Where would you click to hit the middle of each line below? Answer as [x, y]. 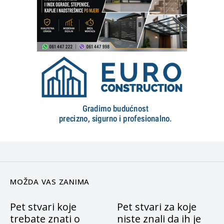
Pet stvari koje [43, 207]
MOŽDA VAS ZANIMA [50, 181]
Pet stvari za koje [157, 207]
